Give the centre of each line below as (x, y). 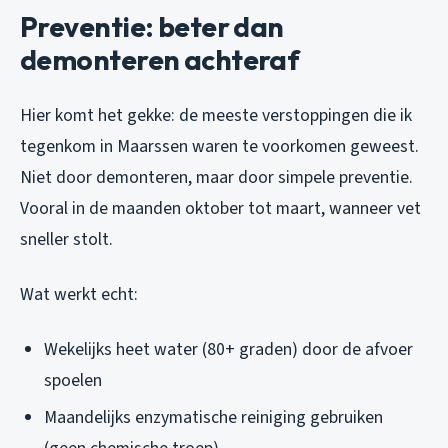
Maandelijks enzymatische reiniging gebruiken (213, 417)
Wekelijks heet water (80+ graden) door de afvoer (228, 350)
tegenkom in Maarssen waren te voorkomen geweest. (219, 147)
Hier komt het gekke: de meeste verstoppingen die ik (216, 116)
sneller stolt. (66, 240)
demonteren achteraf (160, 60)
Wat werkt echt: (79, 295)
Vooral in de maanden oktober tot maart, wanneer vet (220, 209)
